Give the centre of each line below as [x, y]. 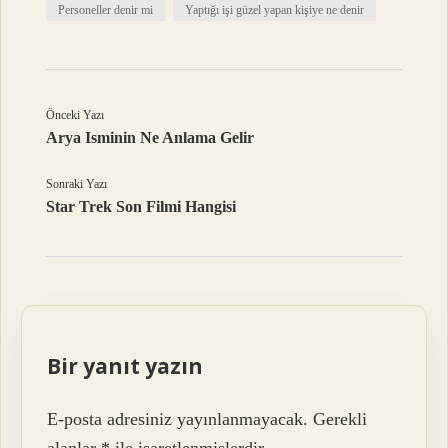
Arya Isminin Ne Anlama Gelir [150, 138]
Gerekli [340, 418]
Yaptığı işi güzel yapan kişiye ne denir [275, 10]
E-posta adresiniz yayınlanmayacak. [178, 418]
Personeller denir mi [106, 10]
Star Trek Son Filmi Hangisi [141, 207]
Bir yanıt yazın [125, 366]
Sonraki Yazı [77, 184]
